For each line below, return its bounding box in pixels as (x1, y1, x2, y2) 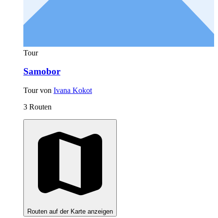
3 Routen (23, 102, 52, 111)
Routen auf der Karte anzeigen (27, 207, 113, 215)
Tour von (23, 86, 54, 94)
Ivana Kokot (54, 86, 92, 94)
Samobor (23, 66, 60, 77)
